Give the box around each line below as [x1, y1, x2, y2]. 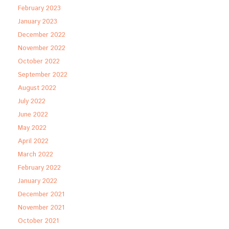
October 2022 [18, 57, 60, 66]
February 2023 [18, 4, 61, 13]
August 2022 [18, 83, 56, 93]
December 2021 [18, 190, 64, 199]
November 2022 [18, 43, 65, 53]
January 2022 [18, 176, 57, 186]
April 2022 [18, 136, 49, 146]
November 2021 [18, 203, 64, 213]
